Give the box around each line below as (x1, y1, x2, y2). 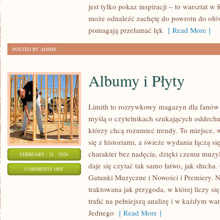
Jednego (88, 208, 114, 218)
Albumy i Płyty (88, 70, 185, 91)
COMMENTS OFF (25, 165, 64, 172)
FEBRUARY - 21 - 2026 (20, 151, 69, 158)
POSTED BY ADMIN (12, 46, 56, 53)
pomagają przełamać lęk (88, 25, 163, 35)
